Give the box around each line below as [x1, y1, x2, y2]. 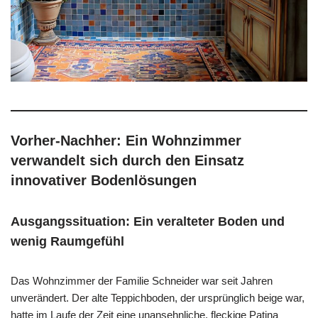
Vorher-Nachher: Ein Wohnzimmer [11, 132, 241, 148]
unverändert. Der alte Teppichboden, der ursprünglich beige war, [11, 291, 305, 304]
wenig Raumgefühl [11, 234, 124, 248]
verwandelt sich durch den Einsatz [11, 152, 244, 168]
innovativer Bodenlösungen [11, 172, 197, 188]
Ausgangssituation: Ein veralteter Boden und [11, 214, 285, 229]
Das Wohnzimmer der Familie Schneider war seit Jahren [11, 274, 273, 287]
